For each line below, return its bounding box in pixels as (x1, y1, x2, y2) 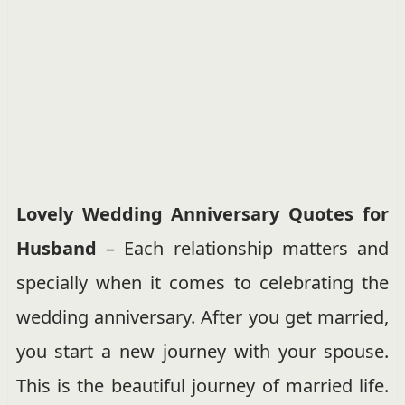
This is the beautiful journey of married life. (15, 372, 390, 398)
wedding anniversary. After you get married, (15, 304, 390, 329)
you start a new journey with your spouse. (15, 338, 390, 363)
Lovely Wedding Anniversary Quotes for (15, 201, 390, 226)
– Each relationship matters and (96, 235, 390, 260)
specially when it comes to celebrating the (15, 269, 390, 295)
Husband (15, 235, 97, 260)
